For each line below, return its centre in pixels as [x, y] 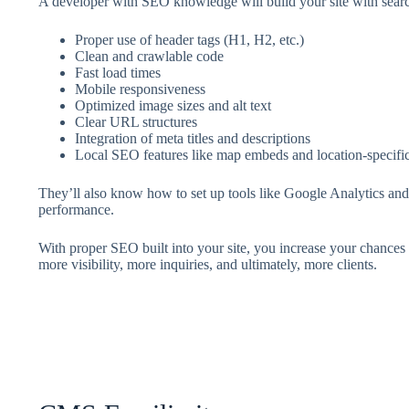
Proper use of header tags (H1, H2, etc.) [189, 40]
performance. [76, 210]
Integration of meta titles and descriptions [192, 138]
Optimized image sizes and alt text [173, 105]
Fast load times [117, 73]
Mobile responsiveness [140, 89]
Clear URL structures [136, 122]
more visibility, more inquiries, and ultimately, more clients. [207, 264]
